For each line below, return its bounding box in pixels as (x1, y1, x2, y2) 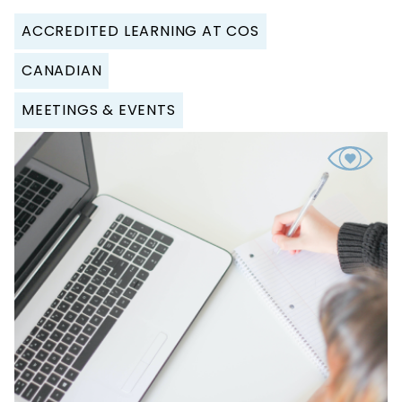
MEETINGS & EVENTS (22, 99, 176, 120)
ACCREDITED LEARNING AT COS (22, 20, 259, 41)
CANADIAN (22, 59, 102, 81)
